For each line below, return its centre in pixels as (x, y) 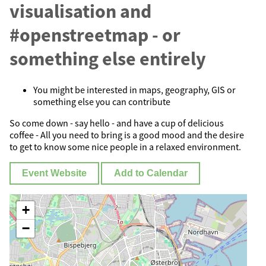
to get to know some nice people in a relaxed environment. (125, 146)
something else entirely (108, 59)
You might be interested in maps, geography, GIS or (134, 89)
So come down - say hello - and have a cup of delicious (117, 123)
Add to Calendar (151, 173)
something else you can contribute (102, 101)
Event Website (55, 173)
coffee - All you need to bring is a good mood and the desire (127, 134)
